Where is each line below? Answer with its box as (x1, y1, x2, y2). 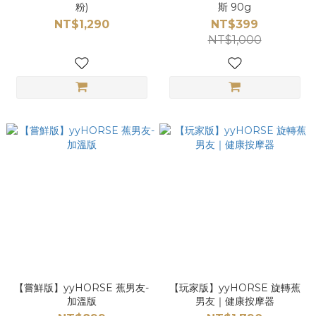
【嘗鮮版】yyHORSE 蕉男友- (14, 281, 149, 294)
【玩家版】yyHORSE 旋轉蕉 (169, 281, 300, 294)
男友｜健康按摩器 (195, 295, 274, 308)
